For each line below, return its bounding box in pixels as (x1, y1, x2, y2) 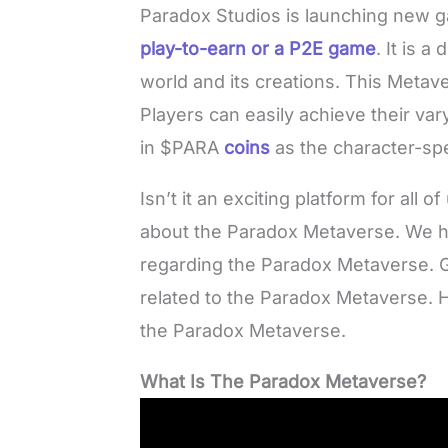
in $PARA (140, 137, 225, 159)
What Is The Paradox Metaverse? (140, 371, 432, 393)
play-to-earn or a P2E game (140, 38, 377, 60)
